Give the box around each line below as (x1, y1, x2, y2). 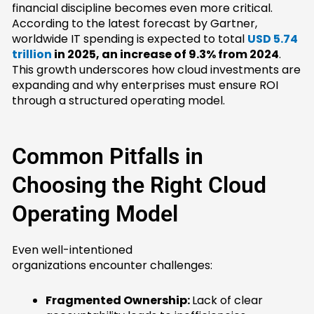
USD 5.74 (247, 31, 299, 48)
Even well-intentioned (12, 242, 133, 259)
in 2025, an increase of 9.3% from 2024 (52, 46, 280, 63)
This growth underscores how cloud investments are (12, 62, 301, 78)
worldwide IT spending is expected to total (12, 31, 248, 48)
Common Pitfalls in (12, 143, 204, 170)
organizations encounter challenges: (12, 257, 213, 274)
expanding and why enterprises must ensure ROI (12, 77, 279, 94)
